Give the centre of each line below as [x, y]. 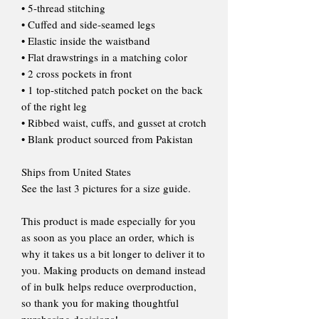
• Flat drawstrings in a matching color [104, 57]
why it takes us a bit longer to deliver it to [113, 253]
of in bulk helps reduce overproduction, [109, 286]
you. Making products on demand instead [114, 270]
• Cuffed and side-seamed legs [88, 24]
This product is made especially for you [109, 220]
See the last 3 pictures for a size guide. [106, 188]
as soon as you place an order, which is [108, 237]
